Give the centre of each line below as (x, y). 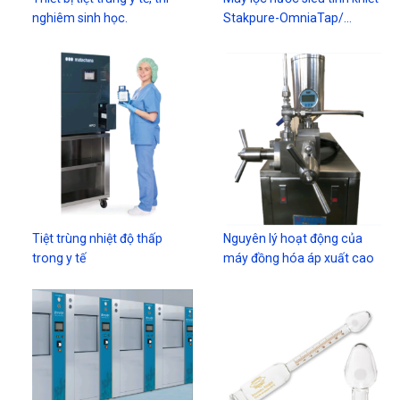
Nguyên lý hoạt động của (293, 238)
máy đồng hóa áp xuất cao (299, 258)
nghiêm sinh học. (80, 18)
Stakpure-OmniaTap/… (288, 18)
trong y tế (59, 258)
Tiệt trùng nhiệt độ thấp (98, 238)
